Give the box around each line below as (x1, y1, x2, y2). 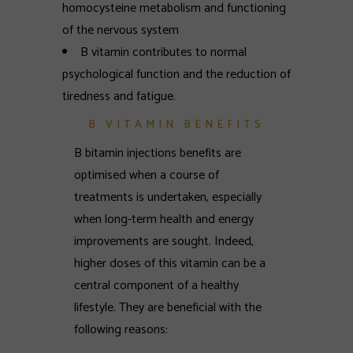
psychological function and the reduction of (62, 64, 291, 85)
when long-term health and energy (74, 209, 254, 230)
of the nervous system (62, 20, 179, 41)
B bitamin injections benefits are (74, 143, 241, 164)
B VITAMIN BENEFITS (88, 116, 265, 134)
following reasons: (74, 319, 168, 340)
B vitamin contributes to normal (80, 42, 247, 63)
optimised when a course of (74, 165, 219, 186)
